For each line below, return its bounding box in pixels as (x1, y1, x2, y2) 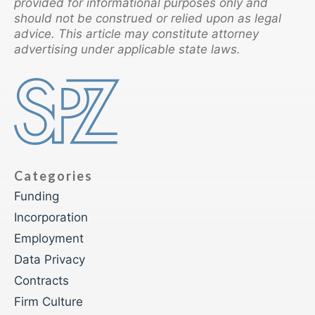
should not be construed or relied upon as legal (14, 11, 281, 25)
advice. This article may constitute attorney (14, 26, 259, 41)
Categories (14, 167, 93, 184)
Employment (14, 231, 84, 245)
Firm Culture (14, 294, 83, 309)
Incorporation (14, 210, 88, 224)
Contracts (14, 273, 69, 288)
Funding (14, 188, 59, 203)
